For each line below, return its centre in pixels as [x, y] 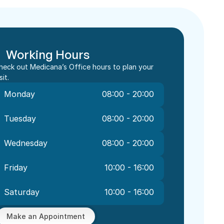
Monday [19, 94]
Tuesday [20, 118]
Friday [16, 167]
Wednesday [26, 143]
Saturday [22, 192]
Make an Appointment [46, 216]
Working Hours [48, 54]
